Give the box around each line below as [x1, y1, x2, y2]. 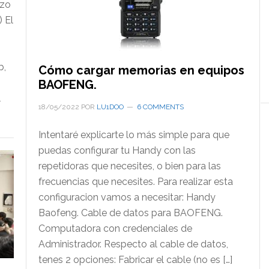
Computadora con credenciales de [38, 223, 192, 235]
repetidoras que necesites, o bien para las [38, 160, 221, 172]
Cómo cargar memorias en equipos [38, 63, 244, 78]
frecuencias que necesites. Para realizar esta [38, 176, 233, 188]
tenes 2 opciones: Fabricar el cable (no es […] [38, 254, 232, 266]
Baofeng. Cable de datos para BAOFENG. [38, 207, 223, 219]
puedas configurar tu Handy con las [38, 145, 196, 157]
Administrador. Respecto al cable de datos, [38, 238, 228, 250]
